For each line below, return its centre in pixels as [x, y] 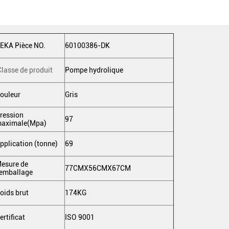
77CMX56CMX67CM [98, 168]
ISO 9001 [80, 217]
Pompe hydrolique [94, 70]
